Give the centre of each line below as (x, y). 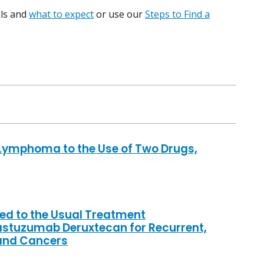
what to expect (61, 14)
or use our (119, 14)
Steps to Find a (177, 14)
